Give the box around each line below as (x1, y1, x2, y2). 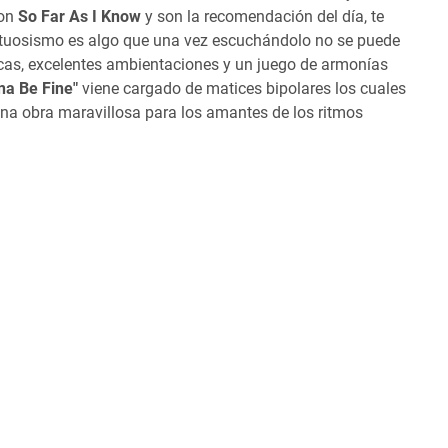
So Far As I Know (18, 6, 141, 26)
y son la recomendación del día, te (141, 6, 384, 26)
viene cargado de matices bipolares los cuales (82, 78, 406, 98)
